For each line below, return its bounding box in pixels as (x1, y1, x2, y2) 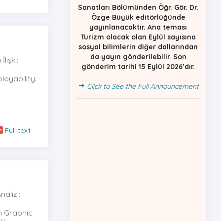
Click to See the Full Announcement (84, 75, 199, 85)
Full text (5, 126, 31, 135)
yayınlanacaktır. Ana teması (89, 16, 187, 26)
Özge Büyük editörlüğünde (91, 6, 185, 16)
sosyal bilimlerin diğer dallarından (78, 36, 198, 45)
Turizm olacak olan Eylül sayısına (80, 26, 196, 36)
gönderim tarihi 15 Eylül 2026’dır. (81, 56, 195, 65)
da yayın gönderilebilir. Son (90, 46, 186, 55)
